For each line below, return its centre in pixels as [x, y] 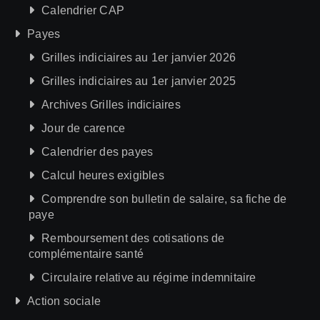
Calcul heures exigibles [103, 175]
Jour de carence [84, 128]
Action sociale [64, 301]
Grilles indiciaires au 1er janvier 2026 [139, 57]
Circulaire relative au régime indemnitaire [149, 277]
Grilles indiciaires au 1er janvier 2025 [139, 81]
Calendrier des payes [97, 151]
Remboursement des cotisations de [133, 238]
